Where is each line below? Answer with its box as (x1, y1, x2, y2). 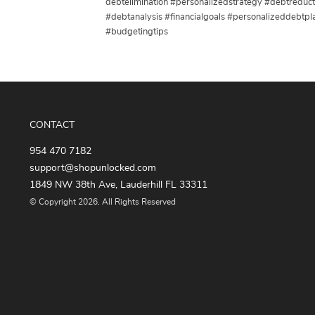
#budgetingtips (105, 27, 168, 37)
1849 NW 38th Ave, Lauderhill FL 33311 (30, 180, 207, 190)
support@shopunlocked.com (30, 163, 156, 173)
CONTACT (30, 120, 75, 130)
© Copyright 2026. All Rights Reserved (30, 198, 176, 206)
